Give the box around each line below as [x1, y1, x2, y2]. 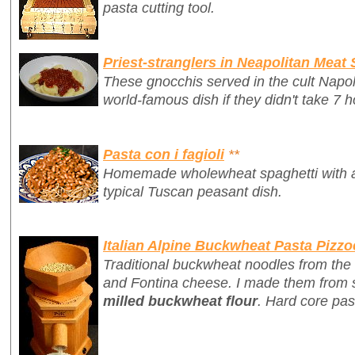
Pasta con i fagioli [103, 145, 224, 162]
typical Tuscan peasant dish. [103, 182, 282, 200]
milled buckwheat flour [103, 292, 258, 310]
